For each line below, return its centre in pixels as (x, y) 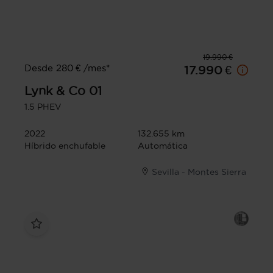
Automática (163, 145)
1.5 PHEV (43, 106)
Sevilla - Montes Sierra (199, 172)
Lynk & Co (55, 90)
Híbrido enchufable (65, 145)
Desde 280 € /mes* (67, 68)
